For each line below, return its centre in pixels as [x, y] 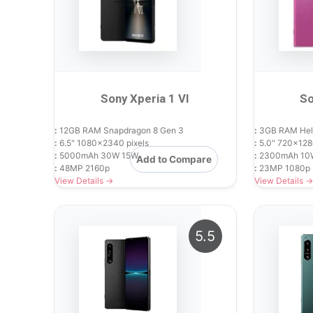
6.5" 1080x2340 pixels [103, 143]
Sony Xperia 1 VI [145, 99]
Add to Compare [174, 160]
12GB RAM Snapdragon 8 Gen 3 [121, 131]
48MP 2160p [83, 168]
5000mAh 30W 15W [98, 156]
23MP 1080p [283, 168]
